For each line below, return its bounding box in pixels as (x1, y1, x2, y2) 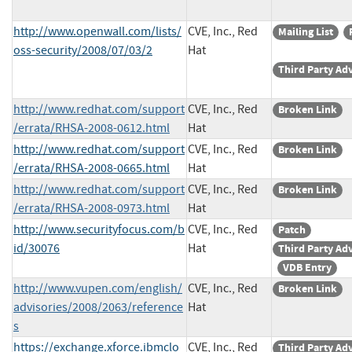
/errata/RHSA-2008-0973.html (13, 200, 170, 216)
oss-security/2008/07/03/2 (13, 42, 152, 58)
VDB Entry (283, 259, 332, 275)
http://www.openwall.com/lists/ (13, 23, 181, 39)
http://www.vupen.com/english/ (13, 280, 182, 296)
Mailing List (278, 24, 333, 39)
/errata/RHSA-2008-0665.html (13, 159, 170, 176)
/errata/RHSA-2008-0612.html (13, 119, 170, 136)
